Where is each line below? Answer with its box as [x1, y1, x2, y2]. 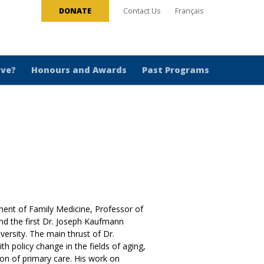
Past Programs [142, 64, 209, 75]
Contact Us [123, 6, 161, 16]
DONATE [59, 6, 91, 16]
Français [175, 6, 204, 16]
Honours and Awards [31, 64, 127, 75]
